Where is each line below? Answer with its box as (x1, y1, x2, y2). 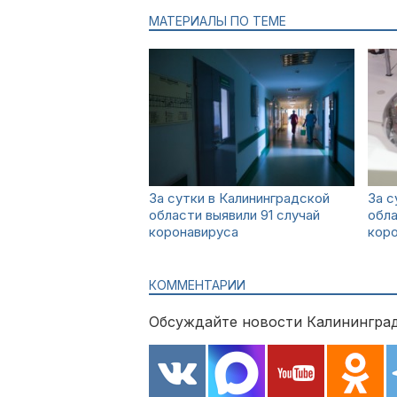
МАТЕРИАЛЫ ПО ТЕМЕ (149, 13, 286, 28)
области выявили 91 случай (149, 206, 320, 223)
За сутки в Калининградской (149, 190, 330, 206)
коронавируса (149, 223, 238, 240)
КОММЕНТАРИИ (149, 277, 245, 292)
